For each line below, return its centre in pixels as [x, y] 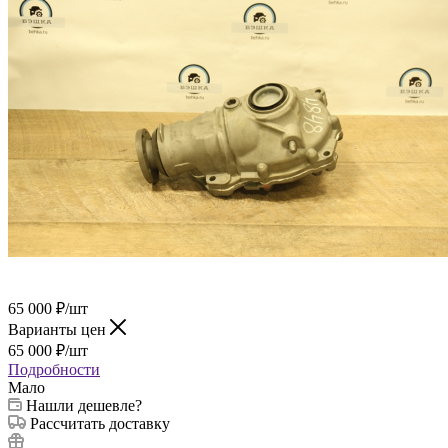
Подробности [54, 369]
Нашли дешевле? [84, 405]
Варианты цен [59, 329]
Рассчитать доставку [100, 423]
